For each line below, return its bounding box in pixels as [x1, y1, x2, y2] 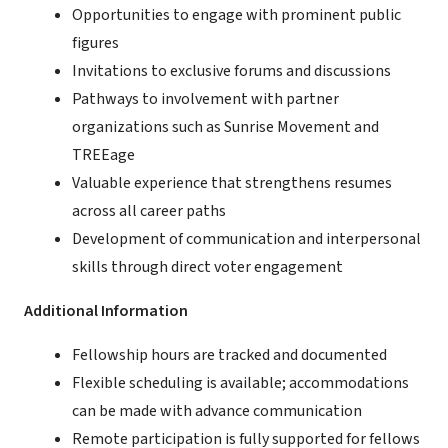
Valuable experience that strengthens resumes [72, 172, 392, 194]
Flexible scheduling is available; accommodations [72, 372, 409, 394]
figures [72, 32, 119, 54]
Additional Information [24, 300, 188, 322]
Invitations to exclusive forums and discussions [72, 60, 391, 82]
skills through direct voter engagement [72, 256, 343, 278]
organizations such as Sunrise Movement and [72, 116, 379, 138]
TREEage [72, 144, 135, 166]
